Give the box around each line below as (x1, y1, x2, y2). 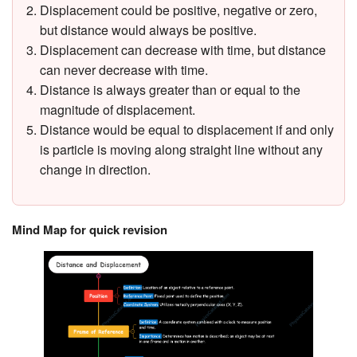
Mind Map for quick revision (12, 221, 167, 239)
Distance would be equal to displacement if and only (40, 120, 335, 139)
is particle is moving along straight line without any (40, 140, 324, 159)
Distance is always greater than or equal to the (40, 80, 301, 100)
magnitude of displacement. (40, 100, 196, 120)
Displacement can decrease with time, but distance (40, 41, 327, 60)
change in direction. (40, 160, 151, 179)
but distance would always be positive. (40, 21, 257, 40)
